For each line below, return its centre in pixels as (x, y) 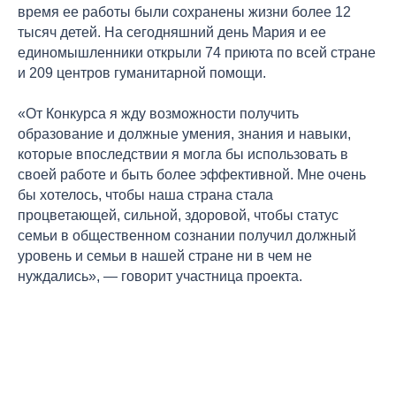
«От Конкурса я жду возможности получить (158, 113)
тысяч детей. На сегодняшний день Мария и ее (172, 32)
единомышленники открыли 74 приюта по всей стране (197, 52)
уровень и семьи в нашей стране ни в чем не (165, 255)
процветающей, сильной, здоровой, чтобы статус (178, 215)
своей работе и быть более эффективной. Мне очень (192, 174)
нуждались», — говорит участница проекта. (160, 276)
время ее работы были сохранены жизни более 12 (184, 11)
